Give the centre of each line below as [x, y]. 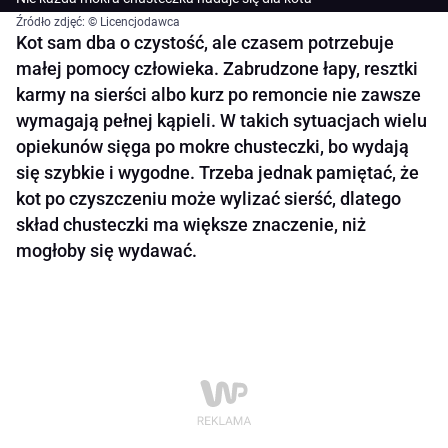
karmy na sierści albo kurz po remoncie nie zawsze [218, 95]
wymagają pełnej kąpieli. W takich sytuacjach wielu [221, 121]
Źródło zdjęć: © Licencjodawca [98, 22]
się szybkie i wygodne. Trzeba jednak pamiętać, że [217, 173]
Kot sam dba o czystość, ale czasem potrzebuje [205, 43]
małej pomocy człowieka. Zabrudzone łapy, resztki [217, 69]
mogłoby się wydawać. [106, 251]
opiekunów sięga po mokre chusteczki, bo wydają [212, 147]
